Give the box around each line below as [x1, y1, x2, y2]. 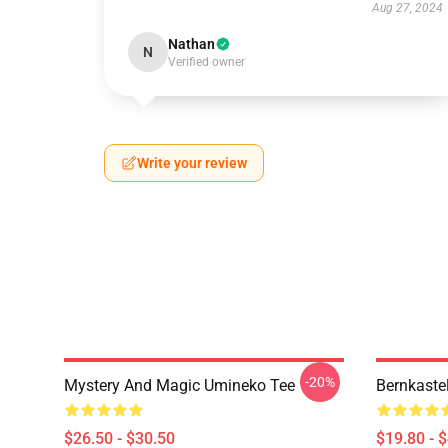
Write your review [137, 155, 247, 171]
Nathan [168, 36, 215, 52]
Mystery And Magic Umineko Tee [64, 376, 295, 395]
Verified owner [168, 55, 245, 69]
